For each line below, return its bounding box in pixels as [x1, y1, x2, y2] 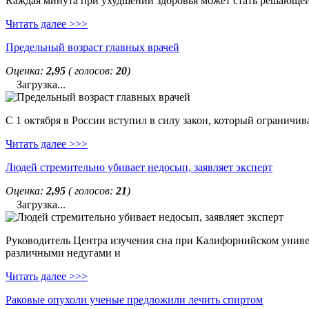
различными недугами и [6, 247, 121, 259]
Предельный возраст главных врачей [6, 41, 179, 53]
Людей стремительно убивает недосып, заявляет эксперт [6, 161, 272, 173]
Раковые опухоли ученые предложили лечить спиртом [6, 294, 263, 306]
